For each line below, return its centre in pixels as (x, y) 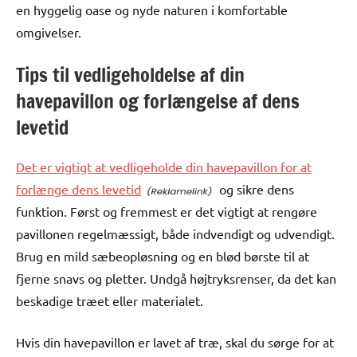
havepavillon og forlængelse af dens (158, 101)
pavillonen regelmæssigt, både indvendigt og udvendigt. (175, 233)
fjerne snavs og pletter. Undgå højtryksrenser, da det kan (176, 278)
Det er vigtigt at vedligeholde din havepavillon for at (164, 166)
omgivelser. (49, 31)
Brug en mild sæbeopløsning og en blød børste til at (163, 255)
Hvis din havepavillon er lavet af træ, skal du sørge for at (175, 341)
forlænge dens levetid (78, 188)
